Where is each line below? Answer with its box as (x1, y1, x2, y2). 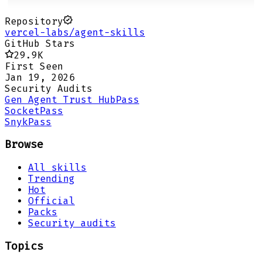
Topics (5, 239, 43, 253)
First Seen (5, 60, 63, 72)
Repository (5, 15, 63, 27)
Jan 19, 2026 (5, 71, 75, 83)
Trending (28, 173, 75, 184)
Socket (5, 105, 40, 116)
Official (28, 195, 75, 206)
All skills (28, 161, 87, 173)
